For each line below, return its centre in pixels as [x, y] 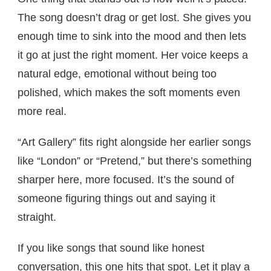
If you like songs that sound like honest [111, 248]
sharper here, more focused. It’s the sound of [126, 179]
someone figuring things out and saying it [116, 198]
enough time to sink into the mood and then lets [132, 36]
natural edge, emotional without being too [117, 73]
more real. [42, 111]
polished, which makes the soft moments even [129, 92]
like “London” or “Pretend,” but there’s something [135, 161]
